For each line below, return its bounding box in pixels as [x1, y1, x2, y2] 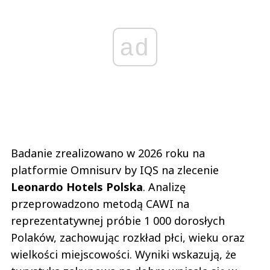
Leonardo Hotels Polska [11, 180, 143, 195]
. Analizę [143, 180, 186, 195]
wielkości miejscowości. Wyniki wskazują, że [11, 247, 236, 262]
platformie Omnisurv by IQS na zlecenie [11, 163, 219, 178]
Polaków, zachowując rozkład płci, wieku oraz [11, 230, 245, 245]
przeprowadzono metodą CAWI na [11, 196, 189, 212]
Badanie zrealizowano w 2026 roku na [11, 146, 205, 161]
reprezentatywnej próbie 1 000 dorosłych [11, 213, 225, 228]
